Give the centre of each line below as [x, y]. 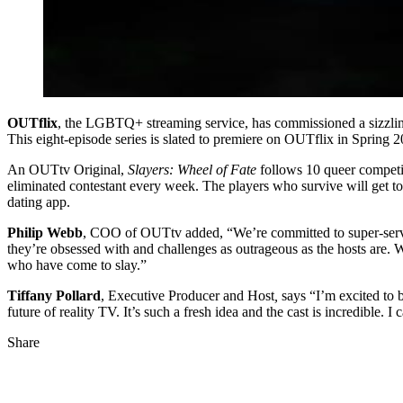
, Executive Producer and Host [188, 296]
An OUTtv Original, [67, 170]
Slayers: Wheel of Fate [194, 170]
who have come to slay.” [77, 265]
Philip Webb [45, 233]
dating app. [39, 202]
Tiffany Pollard [54, 296]
